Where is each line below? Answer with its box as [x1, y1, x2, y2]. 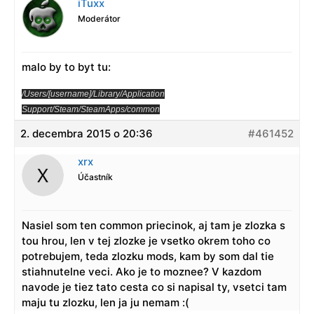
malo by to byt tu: [22, 60, 111, 74]
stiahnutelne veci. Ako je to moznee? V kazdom [22, 265, 261, 279]
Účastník [78, 172, 113, 183]
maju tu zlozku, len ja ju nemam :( [22, 296, 189, 310]
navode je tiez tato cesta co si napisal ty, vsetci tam [22, 280, 287, 294]
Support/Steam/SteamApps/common [22, 104, 160, 115]
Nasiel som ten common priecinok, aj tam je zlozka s [22, 219, 285, 233]
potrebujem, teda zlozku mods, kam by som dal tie [22, 250, 274, 264]
